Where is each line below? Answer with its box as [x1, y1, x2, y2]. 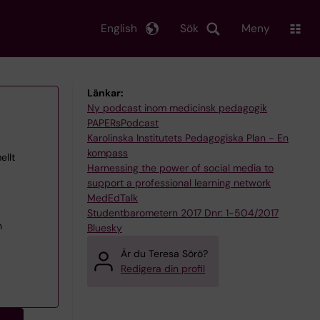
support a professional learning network [87, 176, 271, 189]
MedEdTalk [87, 191, 138, 204]
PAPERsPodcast [87, 116, 159, 129]
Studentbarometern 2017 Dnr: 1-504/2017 [87, 206, 279, 219]
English [101, 21, 137, 36]
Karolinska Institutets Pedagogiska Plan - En [87, 131, 289, 144]
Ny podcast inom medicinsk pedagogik [87, 101, 267, 114]
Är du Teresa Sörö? [121, 247, 208, 260]
